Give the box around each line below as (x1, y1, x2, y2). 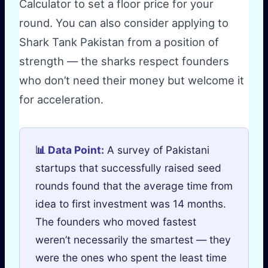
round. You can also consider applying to (19, 16, 229, 30)
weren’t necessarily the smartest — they (35, 233, 231, 246)
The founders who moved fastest (35, 215, 196, 229)
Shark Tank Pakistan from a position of (19, 35, 219, 49)
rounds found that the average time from (35, 179, 233, 193)
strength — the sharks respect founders (19, 54, 229, 68)
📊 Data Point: (35, 144, 104, 157)
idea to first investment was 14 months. (35, 197, 226, 211)
